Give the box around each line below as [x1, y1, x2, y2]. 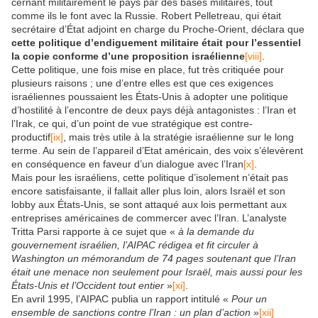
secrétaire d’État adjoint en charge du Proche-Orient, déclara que [11, 23, 305, 35]
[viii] [245, 50, 262, 62]
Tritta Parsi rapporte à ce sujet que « [11, 225, 178, 237]
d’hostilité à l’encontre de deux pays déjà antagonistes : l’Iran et [11, 104, 296, 116]
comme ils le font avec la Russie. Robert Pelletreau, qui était [11, 9, 281, 21]
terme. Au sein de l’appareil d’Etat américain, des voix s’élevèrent [11, 144, 303, 156]
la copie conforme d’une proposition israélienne [11, 50, 245, 62]
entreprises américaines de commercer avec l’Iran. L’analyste [11, 212, 287, 224]
